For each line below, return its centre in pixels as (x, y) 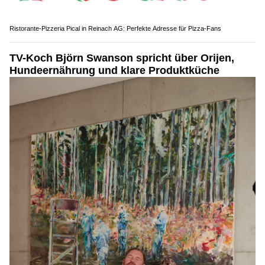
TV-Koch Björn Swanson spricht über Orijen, (122, 58)
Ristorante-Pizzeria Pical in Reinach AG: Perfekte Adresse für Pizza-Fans (115, 29)
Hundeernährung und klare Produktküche (114, 71)
